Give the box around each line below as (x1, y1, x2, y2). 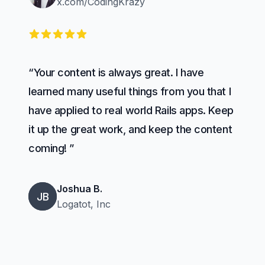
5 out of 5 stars (28, 28, 96, 40)
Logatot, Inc (57, 198, 111, 210)
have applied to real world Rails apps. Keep (28, 104, 234, 117)
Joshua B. (57, 183, 102, 195)
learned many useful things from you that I (28, 85, 231, 98)
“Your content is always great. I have (28, 66, 204, 79)
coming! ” (28, 142, 74, 154)
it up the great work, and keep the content (28, 123, 232, 135)
